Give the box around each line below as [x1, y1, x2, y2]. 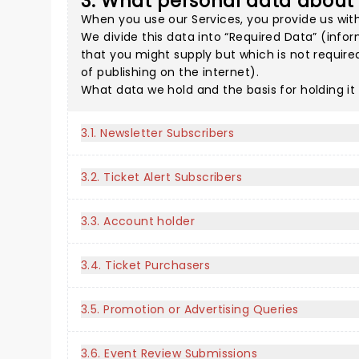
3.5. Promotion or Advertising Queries [81, 301, 299, 317]
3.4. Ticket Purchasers [81, 257, 211, 273]
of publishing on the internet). [81, 64, 260, 80]
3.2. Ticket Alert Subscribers [81, 169, 243, 185]
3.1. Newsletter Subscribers [81, 125, 235, 141]
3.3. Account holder [81, 213, 195, 229]
